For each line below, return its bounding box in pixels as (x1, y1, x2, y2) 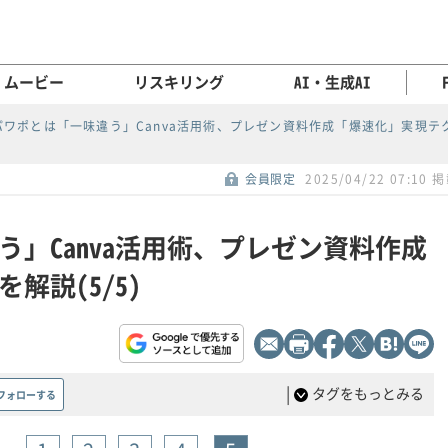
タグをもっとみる (312, 383, 424, 404)
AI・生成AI (293, 71, 371, 93)
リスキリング (133, 71, 224, 93)
